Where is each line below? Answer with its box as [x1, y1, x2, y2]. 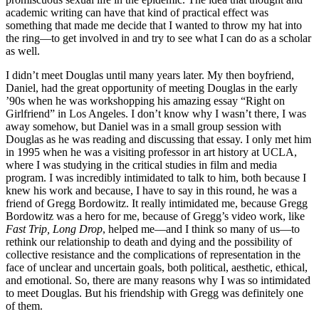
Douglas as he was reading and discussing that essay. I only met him [6, 133, 311, 146]
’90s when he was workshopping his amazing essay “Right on [6, 95, 285, 108]
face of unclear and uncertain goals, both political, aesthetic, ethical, [6, 261, 308, 274]
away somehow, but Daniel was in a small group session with [6, 120, 281, 133]
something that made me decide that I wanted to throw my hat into [6, 19, 302, 32]
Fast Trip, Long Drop [6, 223, 103, 236]
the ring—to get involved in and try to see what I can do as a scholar [6, 32, 311, 45]
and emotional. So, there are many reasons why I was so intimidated [6, 274, 310, 287]
